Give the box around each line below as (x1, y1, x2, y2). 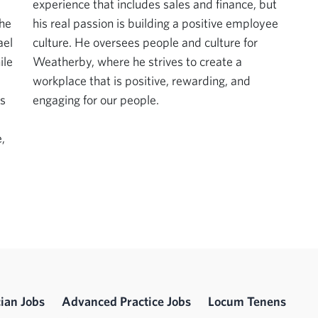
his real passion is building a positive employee (33, 16, 278, 31)
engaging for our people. (33, 92, 159, 107)
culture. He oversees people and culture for (33, 35, 258, 50)
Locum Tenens (208, 294, 286, 309)
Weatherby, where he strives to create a (33, 54, 242, 69)
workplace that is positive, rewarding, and (33, 73, 251, 88)
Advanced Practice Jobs (62, 294, 191, 309)
